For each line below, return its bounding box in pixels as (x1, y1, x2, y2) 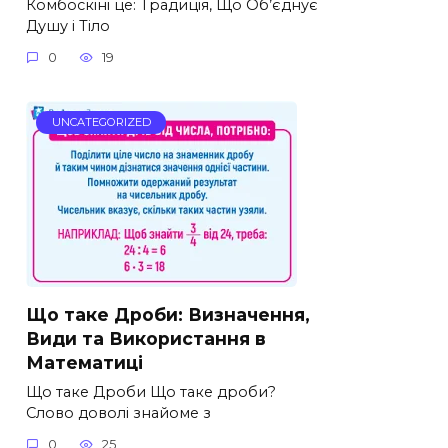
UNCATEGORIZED (51, 115, 151, 130)
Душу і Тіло (26, 16, 110, 35)
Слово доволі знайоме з (26, 403, 211, 422)
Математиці (26, 351, 143, 373)
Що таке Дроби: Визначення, (26, 303, 310, 325)
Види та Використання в (26, 327, 266, 349)
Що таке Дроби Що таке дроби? (26, 382, 276, 401)
